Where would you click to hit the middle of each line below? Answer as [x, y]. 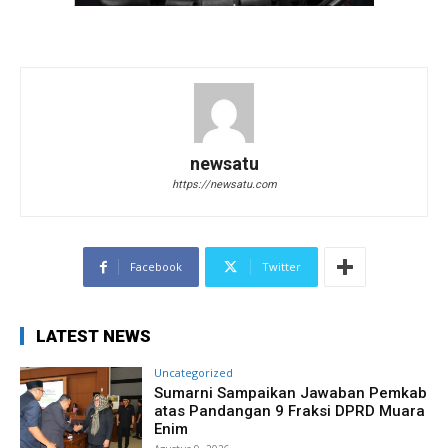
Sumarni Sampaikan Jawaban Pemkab [291, 393]
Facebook [155, 267]
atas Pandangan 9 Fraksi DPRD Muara [290, 411]
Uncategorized [194, 373]
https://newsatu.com [224, 185]
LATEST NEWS [93, 336]
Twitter [281, 267]
